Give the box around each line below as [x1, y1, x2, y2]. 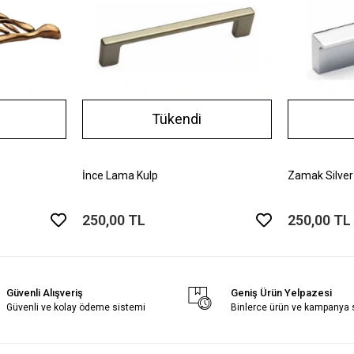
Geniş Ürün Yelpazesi [231, 286, 333, 299]
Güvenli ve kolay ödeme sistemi [6, 301, 146, 313]
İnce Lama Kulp [81, 168, 158, 182]
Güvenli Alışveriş [6, 286, 84, 299]
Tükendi [152, 111, 202, 128]
